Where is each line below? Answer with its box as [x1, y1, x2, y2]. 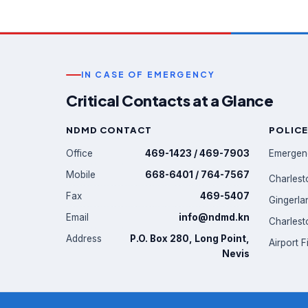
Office [66, 148, 93, 159]
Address [66, 233, 102, 244]
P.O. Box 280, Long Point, [130, 233, 250, 244]
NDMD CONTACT [66, 124, 153, 135]
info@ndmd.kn [179, 212, 250, 223]
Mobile [66, 169, 96, 180]
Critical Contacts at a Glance [66, 91, 274, 110]
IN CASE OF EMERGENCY [81, 69, 216, 80]
